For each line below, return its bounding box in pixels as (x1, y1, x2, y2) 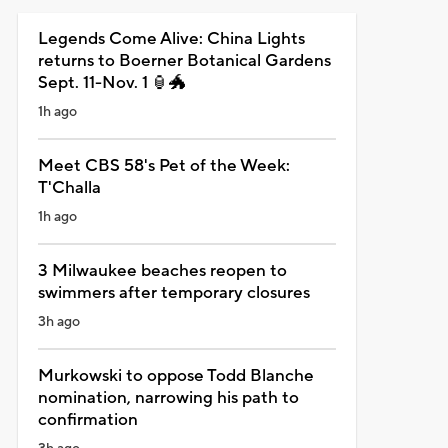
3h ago (37, 312, 80, 331)
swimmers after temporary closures (37, 281, 310, 304)
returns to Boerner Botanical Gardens (37, 49, 331, 72)
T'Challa (37, 176, 101, 199)
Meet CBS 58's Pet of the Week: (37, 154, 290, 177)
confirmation (37, 408, 138, 431)
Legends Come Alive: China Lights (37, 27, 305, 50)
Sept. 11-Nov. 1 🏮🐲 (37, 71, 186, 94)
